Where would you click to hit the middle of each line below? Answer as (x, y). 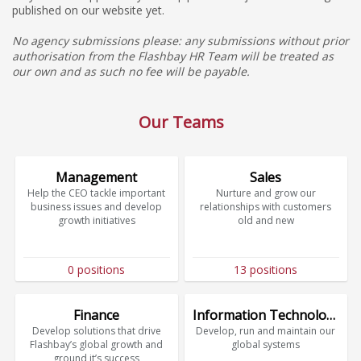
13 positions (266, 269)
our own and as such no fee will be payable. (131, 72)
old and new (266, 220)
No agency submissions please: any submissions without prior (180, 41)
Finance (97, 315)
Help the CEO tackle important (97, 193)
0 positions (97, 269)
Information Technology (331, 315)
